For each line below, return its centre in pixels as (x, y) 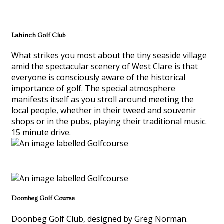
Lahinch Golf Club (38, 35)
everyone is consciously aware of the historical (98, 78)
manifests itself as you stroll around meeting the (103, 100)
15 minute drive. (41, 133)
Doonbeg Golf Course (43, 199)
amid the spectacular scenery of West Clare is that (105, 67)
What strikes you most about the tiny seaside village (109, 56)
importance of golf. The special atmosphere (93, 89)
